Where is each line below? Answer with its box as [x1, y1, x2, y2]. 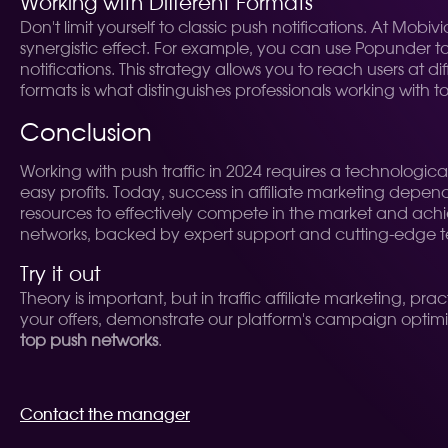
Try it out [20, 265, 101, 285]
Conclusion [20, 122, 152, 146]
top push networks [20, 333, 158, 349]
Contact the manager [20, 407, 190, 423]
